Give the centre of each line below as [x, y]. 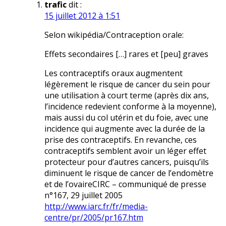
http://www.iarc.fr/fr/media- [96, 207]
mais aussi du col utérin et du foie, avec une [126, 118]
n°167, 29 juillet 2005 [83, 195]
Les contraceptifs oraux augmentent [114, 73]
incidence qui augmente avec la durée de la [125, 129]
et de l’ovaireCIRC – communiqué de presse [125, 184]
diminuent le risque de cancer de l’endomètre [129, 173]
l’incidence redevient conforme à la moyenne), [130, 107]
